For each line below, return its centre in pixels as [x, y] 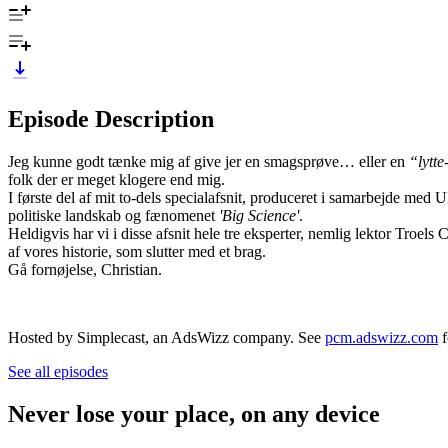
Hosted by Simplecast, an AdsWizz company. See [166, 337]
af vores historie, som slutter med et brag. [137, 251]
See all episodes [58, 371]
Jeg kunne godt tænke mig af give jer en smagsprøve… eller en [208, 161]
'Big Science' [257, 215]
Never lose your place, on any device [194, 413]
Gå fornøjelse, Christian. [85, 269]
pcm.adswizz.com [381, 337]
